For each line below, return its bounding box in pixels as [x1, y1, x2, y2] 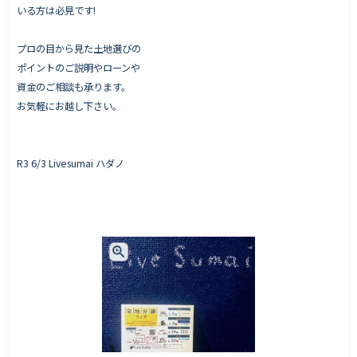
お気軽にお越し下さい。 [17, 99, 123, 113]
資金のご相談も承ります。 [17, 80, 131, 94]
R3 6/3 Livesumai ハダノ [17, 156, 125, 171]
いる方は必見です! [17, 3, 96, 18]
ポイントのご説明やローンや [17, 61, 141, 75]
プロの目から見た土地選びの [17, 41, 142, 56]
